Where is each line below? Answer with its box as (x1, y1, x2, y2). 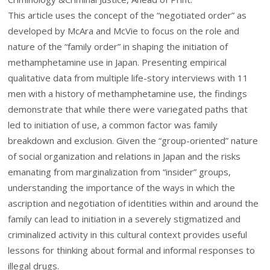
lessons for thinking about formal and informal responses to (8, 244, 256, 257)
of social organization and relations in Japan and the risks (8, 150, 241, 163)
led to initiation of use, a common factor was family (8, 119, 218, 131)
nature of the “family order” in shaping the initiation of (8, 40, 228, 53)
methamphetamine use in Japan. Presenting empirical (8, 56, 227, 69)
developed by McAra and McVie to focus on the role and (8, 25, 240, 37)
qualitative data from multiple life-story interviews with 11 (8, 72, 249, 84)
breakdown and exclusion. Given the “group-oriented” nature (8, 134, 259, 147)
